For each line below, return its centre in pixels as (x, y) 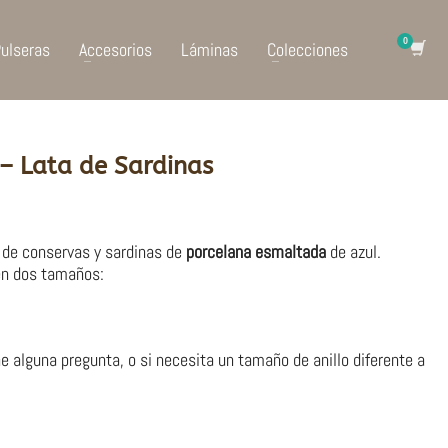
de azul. (353, 252)
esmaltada (290, 252)
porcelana (218, 252)
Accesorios (115, 49)
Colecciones (307, 49)
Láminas (209, 49)
